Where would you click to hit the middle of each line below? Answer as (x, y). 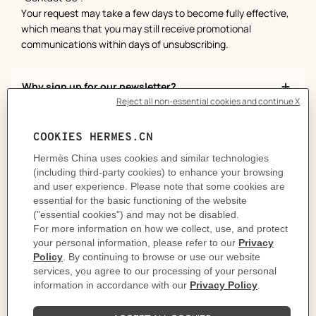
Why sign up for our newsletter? (99, 87)
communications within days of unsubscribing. (125, 44)
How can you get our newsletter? (101, 127)
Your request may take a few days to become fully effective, (155, 13)
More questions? (158, 288)
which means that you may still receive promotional (136, 29)
